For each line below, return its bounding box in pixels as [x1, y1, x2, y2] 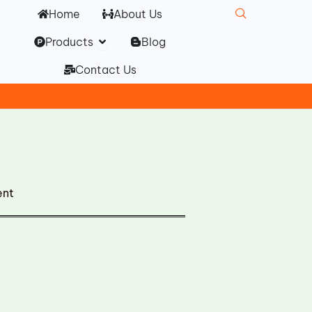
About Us [114, 7, 163, 21]
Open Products [96, 31, 179, 45]
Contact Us [75, 63, 136, 77]
